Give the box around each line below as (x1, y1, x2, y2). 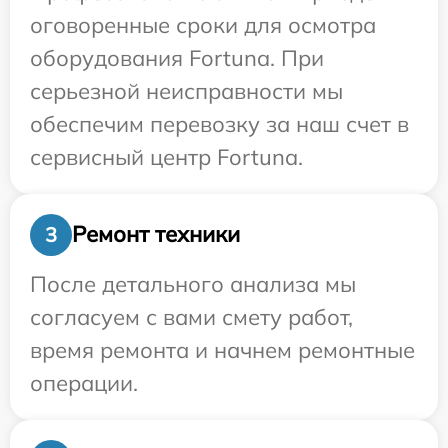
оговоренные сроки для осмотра (30, 10, 376, 39)
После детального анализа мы (30, 269, 356, 298)
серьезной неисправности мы (30, 76, 343, 105)
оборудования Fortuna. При (30, 43, 324, 72)
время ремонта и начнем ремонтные (30, 335, 415, 364)
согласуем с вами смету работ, (30, 302, 353, 331)
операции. (30, 368, 138, 397)
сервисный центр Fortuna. (30, 142, 303, 171)
